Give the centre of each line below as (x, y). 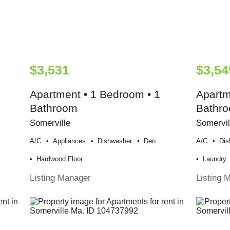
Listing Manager (61, 178)
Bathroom (54, 108)
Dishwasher (115, 141)
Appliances (70, 141)
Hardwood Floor (60, 159)
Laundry (215, 159)
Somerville (50, 123)
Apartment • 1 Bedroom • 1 (95, 94)
